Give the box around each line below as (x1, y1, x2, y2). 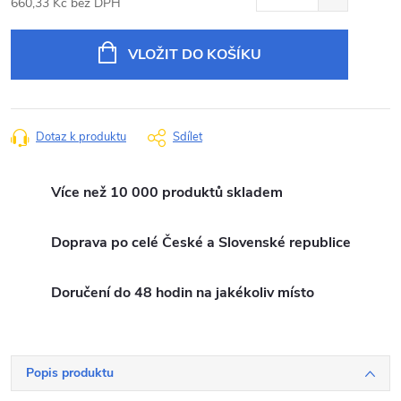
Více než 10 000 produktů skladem (51, 183, 283, 202)
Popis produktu (26, 364, 114, 381)
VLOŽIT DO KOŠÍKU (127, 45, 261, 64)
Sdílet (173, 129, 202, 145)
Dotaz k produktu (36, 129, 126, 145)
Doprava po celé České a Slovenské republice (51, 233, 351, 252)
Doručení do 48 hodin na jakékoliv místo (51, 283, 314, 303)
